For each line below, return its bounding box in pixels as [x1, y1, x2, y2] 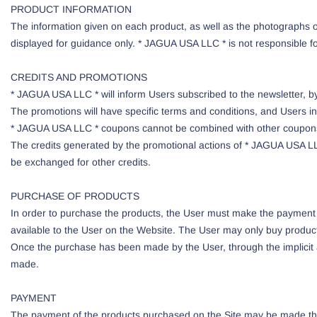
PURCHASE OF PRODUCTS [11, 190, 139, 202]
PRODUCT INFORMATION [11, 4, 132, 15]
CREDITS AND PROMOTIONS [11, 71, 147, 83]
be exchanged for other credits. [11, 156, 151, 168]
